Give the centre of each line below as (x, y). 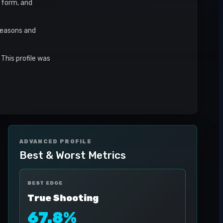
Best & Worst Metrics (73, 155)
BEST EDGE (45, 183)
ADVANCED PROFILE (56, 142)
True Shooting (63, 198)
